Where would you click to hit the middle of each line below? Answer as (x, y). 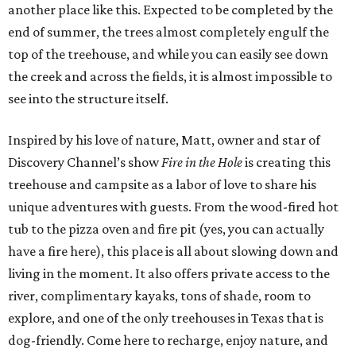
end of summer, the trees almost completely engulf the (168, 32)
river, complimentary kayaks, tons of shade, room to (159, 296)
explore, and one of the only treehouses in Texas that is (166, 318)
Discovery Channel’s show (85, 163)
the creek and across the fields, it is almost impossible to (170, 77)
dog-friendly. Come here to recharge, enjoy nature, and (168, 341)
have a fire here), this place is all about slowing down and (173, 252)
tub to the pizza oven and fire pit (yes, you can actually (166, 229)
